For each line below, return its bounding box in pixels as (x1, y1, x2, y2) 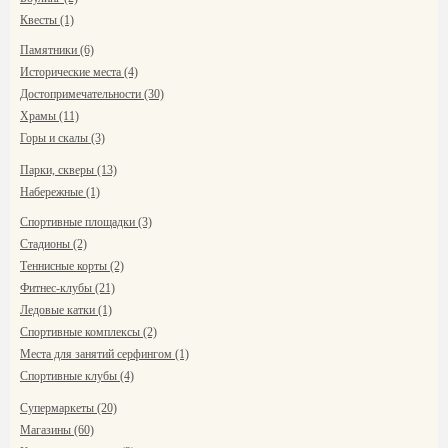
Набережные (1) (20, 185, 100, 199)
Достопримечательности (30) (20, 87, 164, 101)
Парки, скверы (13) (20, 163, 117, 177)
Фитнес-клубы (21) (20, 281, 115, 295)
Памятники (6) (20, 43, 94, 57)
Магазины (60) (20, 423, 94, 437)
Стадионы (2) (20, 237, 87, 251)
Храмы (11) (20, 109, 79, 123)
